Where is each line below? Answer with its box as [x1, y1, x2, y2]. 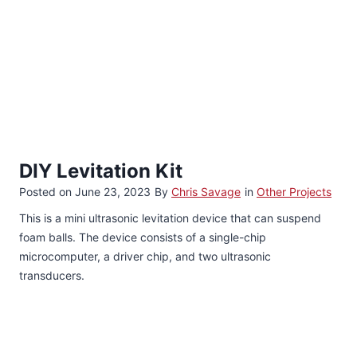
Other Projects [257, 184, 331, 198]
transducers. [19, 268, 84, 282]
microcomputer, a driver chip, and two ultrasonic [19, 249, 271, 263]
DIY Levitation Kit [19, 159, 182, 182]
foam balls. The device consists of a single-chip [19, 229, 266, 244]
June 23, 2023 [75, 184, 151, 198]
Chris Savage [171, 184, 241, 198]
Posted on [19, 184, 75, 198]
